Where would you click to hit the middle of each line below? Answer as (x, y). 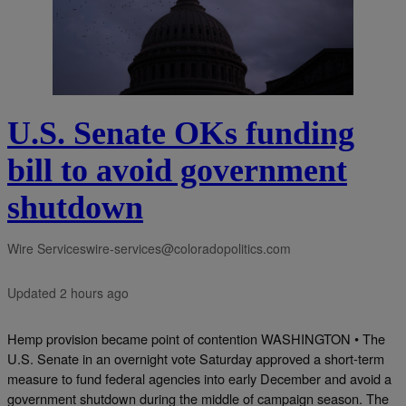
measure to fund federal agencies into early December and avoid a (199, 378)
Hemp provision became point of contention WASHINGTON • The (196, 338)
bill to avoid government (177, 171)
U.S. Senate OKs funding (181, 134)
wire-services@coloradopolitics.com (188, 249)
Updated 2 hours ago (68, 293)
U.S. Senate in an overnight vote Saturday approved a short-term (196, 358)
